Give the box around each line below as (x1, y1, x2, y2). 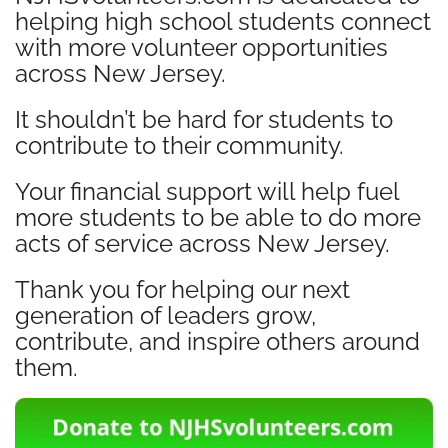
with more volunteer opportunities (15, 33, 388, 62)
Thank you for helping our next (15, 275, 350, 304)
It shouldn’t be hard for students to (15, 105, 393, 134)
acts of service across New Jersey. (15, 229, 390, 258)
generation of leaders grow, (15, 301, 316, 330)
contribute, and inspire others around (15, 327, 420, 356)
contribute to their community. (15, 131, 344, 160)
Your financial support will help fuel (15, 177, 399, 206)
